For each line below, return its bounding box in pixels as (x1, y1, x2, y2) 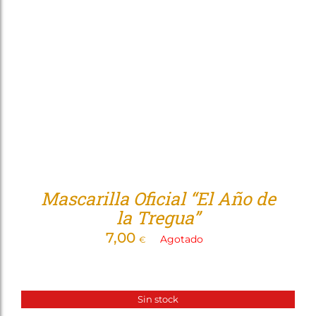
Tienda (194, 8, 226, 22)
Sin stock (138, 293, 178, 305)
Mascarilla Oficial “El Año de (40, 187, 276, 210)
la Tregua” (116, 206, 200, 229)
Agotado (160, 233, 203, 245)
